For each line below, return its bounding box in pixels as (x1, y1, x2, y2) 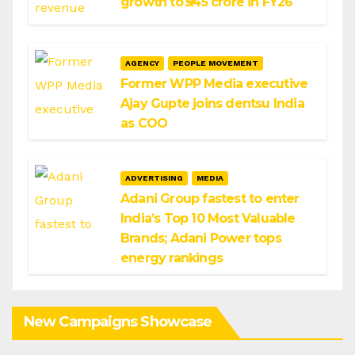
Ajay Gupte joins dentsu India (120, 96, 304, 112)
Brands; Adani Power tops (120, 231, 281, 246)
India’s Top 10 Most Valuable (120, 211, 296, 227)
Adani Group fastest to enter (120, 191, 300, 207)
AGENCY (125, 59, 159, 68)
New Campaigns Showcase (24, 313, 212, 331)
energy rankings (120, 250, 223, 266)
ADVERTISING (125, 174, 183, 183)
